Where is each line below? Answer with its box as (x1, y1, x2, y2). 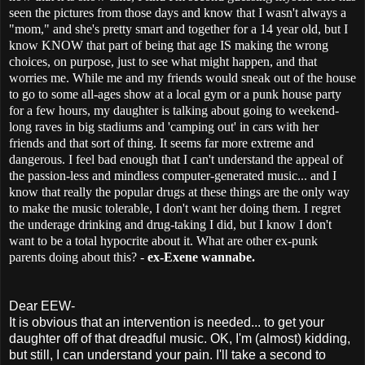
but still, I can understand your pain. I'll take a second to (9, 347, 326, 362)
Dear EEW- (9, 298, 75, 313)
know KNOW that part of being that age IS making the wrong (9, 37, 328, 52)
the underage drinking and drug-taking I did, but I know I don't (9, 217, 332, 231)
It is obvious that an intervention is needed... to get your (9, 314, 324, 329)
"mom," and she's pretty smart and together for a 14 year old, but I (9, 21, 348, 36)
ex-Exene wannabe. (144, 249, 255, 264)
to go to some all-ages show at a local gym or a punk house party (9, 86, 341, 101)
